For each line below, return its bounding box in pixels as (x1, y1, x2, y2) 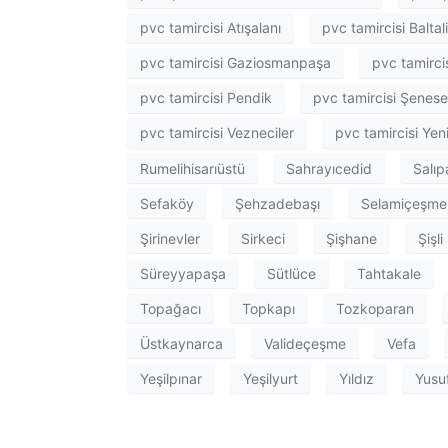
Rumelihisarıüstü (140, 159, 245, 177)
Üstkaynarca (140, 334, 223, 352)
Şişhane (326, 229, 377, 247)
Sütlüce (267, 264, 316, 282)
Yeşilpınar (140, 369, 202, 387)
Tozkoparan (336, 299, 414, 317)
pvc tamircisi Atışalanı (140, 19, 281, 37)
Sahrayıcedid (286, 159, 372, 177)
